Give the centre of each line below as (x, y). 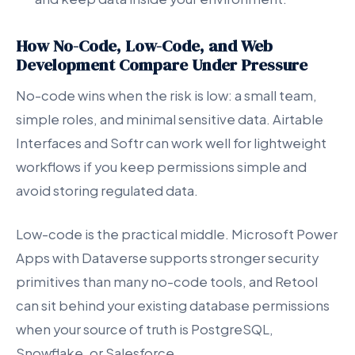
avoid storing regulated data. (107, 191)
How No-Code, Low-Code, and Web (144, 46)
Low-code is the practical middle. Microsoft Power (177, 235)
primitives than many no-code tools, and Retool (167, 282)
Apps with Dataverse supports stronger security (167, 258)
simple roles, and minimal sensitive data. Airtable (170, 120)
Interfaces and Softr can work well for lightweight (171, 143)
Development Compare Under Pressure (162, 65)
